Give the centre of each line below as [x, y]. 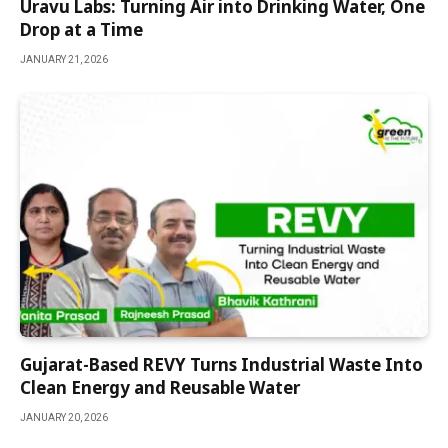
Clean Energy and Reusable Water [160, 388]
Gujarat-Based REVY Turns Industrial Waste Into [221, 365]
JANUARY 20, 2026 [64, 418]
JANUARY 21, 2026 [64, 60]
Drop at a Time [81, 30]
